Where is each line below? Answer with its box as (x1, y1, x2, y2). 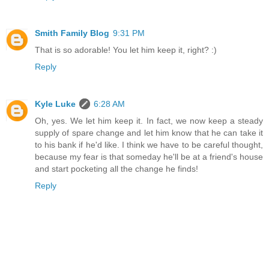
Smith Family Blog (35, 28, 109, 38)
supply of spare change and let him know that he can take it (35, 127, 263, 138)
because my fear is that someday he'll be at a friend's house (35, 151, 263, 162)
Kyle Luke (35, 98, 76, 109)
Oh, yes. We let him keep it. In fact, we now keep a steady (35, 115, 263, 125)
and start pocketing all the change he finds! (35, 163, 198, 174)
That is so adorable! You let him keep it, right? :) (35, 44, 217, 55)
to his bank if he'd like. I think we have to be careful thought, (35, 139, 263, 150)
